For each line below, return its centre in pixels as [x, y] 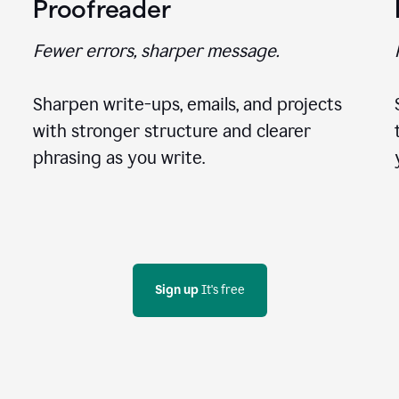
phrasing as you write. [119, 157]
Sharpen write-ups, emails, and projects [188, 104]
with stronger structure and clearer [172, 130]
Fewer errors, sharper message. [156, 50]
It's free [223, 289]
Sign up [176, 289]
